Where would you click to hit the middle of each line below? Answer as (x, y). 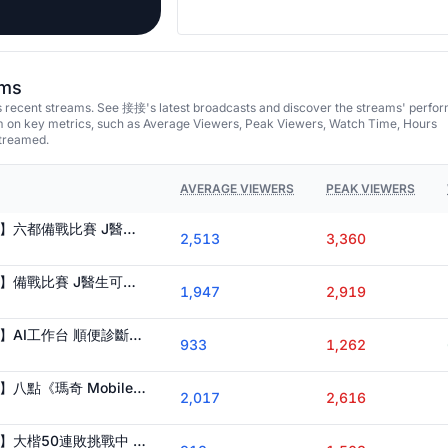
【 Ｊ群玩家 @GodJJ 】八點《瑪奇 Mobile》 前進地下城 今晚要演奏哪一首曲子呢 (139, 387)
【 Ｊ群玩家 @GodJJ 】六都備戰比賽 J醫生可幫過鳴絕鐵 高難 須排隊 (129, 228)
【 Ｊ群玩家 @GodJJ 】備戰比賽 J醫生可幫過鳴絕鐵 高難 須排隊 (129, 281)
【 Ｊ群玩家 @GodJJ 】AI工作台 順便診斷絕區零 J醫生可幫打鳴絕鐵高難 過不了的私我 (135, 334)
